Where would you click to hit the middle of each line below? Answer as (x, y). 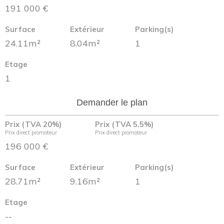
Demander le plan (112, 102)
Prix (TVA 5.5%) (124, 124)
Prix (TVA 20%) (33, 124)
